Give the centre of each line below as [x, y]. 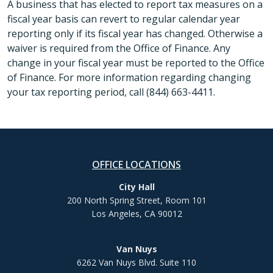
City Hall [136, 187]
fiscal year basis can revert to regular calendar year [124, 19]
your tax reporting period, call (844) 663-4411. [111, 92]
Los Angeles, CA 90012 [136, 214]
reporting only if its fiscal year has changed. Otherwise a [135, 34]
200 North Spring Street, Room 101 [136, 200]
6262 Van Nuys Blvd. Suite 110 [136, 263]
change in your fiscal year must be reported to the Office [136, 63]
